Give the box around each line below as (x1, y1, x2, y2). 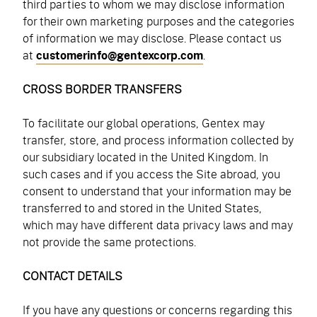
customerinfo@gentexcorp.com (36, 47, 203, 64)
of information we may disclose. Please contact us (23, 30, 282, 46)
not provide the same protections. (23, 234, 199, 250)
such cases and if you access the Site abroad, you (23, 166, 280, 182)
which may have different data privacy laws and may (23, 217, 293, 233)
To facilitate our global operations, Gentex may (23, 115, 265, 131)
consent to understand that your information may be (23, 183, 292, 199)
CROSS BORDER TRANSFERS (23, 81, 185, 97)
